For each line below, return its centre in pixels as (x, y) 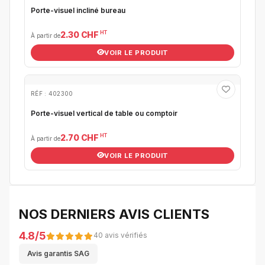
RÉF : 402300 (52, 93)
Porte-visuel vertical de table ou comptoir (104, 113)
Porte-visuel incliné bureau (78, 10)
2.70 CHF (80, 137)
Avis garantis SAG (58, 253)
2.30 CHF (80, 34)
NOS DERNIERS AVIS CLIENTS (114, 214)
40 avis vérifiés (120, 235)
